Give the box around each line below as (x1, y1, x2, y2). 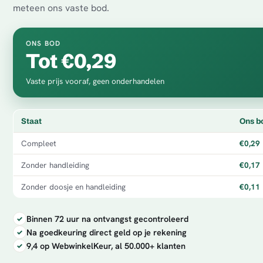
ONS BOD (26, 39, 61, 48)
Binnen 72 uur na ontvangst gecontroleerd (26, 213, 188, 224)
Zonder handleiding (21, 160, 89, 170)
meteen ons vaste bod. (13, 2, 109, 14)
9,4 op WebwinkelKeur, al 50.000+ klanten (26, 240, 186, 251)
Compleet (21, 138, 56, 149)
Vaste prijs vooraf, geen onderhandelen (26, 76, 164, 86)
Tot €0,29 (26, 49, 116, 73)
